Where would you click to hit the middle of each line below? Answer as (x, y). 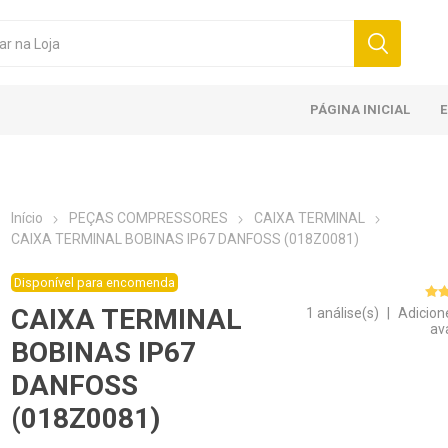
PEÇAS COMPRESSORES (149, 218)
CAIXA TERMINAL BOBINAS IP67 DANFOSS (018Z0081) (185, 239)
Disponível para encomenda (95, 283)
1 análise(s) (343, 313)
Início (27, 218)
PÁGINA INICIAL (360, 109)
